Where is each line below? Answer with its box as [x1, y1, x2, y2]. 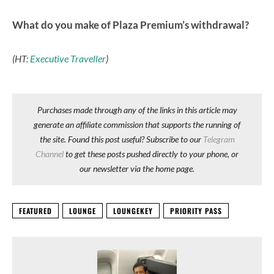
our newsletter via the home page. [80, 163, 194, 174]
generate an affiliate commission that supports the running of [34, 119, 240, 130]
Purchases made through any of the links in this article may [37, 104, 237, 115]
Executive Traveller [30, 52, 106, 64]
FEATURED [19, 205, 52, 216]
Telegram [202, 133, 235, 144]
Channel [35, 148, 64, 159]
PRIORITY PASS [170, 205, 222, 216]
